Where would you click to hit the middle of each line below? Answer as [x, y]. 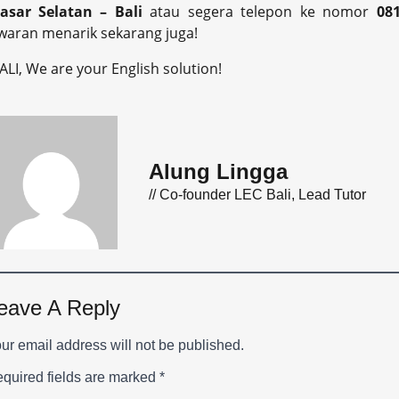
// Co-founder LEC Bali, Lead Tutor [258, 195]
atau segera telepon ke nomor [263, 12]
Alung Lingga [219, 172]
